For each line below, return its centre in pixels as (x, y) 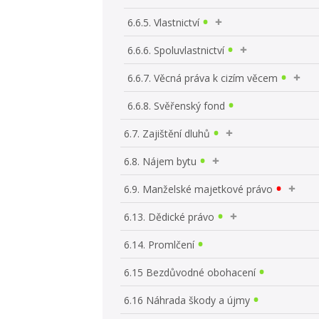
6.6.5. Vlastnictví (164, 22)
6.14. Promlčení (159, 244)
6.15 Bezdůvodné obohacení (190, 272)
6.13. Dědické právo (169, 216)
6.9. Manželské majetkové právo (199, 189)
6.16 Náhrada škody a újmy (187, 300)
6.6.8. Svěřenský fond (177, 105)
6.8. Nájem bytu (161, 161)
